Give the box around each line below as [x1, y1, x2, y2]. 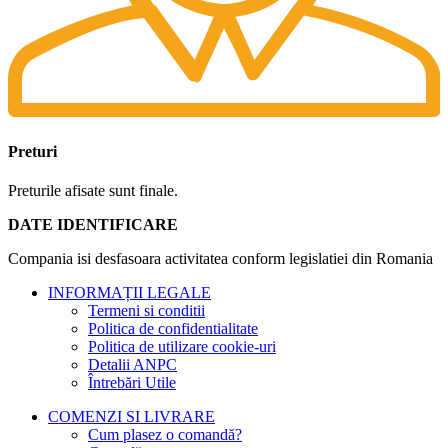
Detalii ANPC [88, 355, 177, 373]
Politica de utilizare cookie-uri [88, 337, 276, 355]
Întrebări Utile [88, 373, 176, 391]
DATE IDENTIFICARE [8, 215, 178, 233]
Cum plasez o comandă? [88, 425, 242, 443]
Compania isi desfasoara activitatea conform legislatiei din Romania [8, 249, 433, 267]
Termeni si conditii [88, 301, 205, 319]
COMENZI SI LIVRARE [48, 407, 215, 425]
